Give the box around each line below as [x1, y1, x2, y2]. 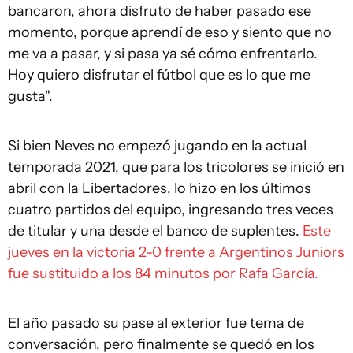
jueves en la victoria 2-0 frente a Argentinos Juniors [8, 243, 344, 261]
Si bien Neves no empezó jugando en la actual [8, 137, 307, 154]
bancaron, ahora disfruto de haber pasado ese [8, 2, 311, 20]
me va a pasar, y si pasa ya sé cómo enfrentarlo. [8, 45, 318, 62]
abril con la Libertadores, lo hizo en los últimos [8, 180, 311, 197]
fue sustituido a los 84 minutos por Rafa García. [8, 265, 318, 282]
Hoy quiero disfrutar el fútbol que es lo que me [8, 66, 310, 84]
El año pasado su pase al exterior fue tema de [8, 314, 304, 332]
